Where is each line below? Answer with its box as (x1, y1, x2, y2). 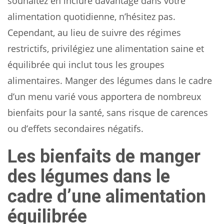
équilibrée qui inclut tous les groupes (7, 58, 164, 70)
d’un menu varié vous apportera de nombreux (7, 90, 201, 102)
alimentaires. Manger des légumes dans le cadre (7, 74, 212, 86)
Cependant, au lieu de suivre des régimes (7, 26, 181, 38)
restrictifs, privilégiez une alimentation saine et (7, 42, 204, 54)
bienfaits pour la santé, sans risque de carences (7, 106, 208, 118)
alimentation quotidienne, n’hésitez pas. (7, 10, 175, 22)
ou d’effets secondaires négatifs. (7, 122, 143, 134)
